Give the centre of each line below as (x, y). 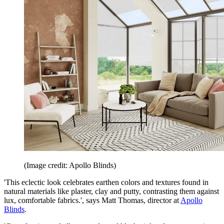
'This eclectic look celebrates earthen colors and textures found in (106, 182)
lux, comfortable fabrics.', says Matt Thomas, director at (92, 200)
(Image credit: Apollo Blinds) (70, 165)
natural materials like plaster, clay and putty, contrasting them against (111, 191)
